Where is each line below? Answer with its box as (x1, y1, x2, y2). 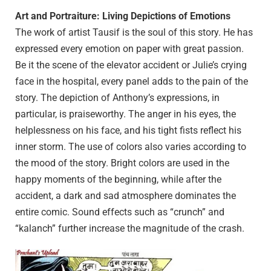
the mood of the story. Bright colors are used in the (15, 157, 229, 169)
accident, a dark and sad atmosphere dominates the (15, 190, 236, 202)
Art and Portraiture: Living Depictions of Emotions (15, 10, 230, 22)
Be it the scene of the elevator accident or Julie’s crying (15, 59, 247, 71)
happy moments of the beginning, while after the (15, 174, 221, 186)
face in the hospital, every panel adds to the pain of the (15, 76, 248, 88)
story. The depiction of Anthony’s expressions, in (15, 92, 220, 104)
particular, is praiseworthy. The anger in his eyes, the (15, 108, 236, 120)
